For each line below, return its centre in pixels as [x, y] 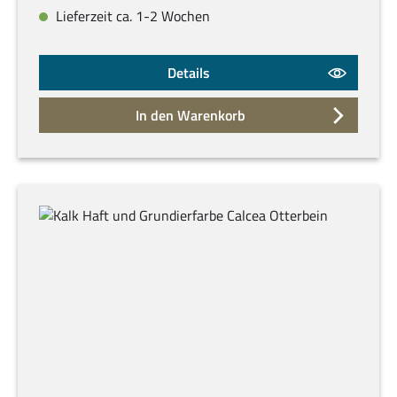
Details [189, 73]
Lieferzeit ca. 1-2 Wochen [131, 16]
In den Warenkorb [191, 116]
